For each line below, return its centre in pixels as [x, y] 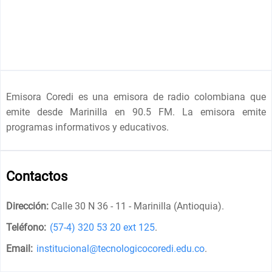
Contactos [37, 176]
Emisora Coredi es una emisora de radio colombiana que [136, 97]
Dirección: [28, 206]
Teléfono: [26, 227]
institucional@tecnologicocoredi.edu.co [121, 248]
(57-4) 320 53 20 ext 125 [103, 227]
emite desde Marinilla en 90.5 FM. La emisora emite [136, 112]
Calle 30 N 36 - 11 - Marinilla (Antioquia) [137, 206]
